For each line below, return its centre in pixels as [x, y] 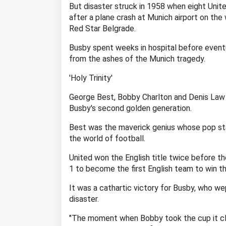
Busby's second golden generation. [130, 108]
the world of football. [107, 138]
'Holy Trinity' [91, 78]
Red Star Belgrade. [102, 28]
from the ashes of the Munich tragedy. [137, 59]
